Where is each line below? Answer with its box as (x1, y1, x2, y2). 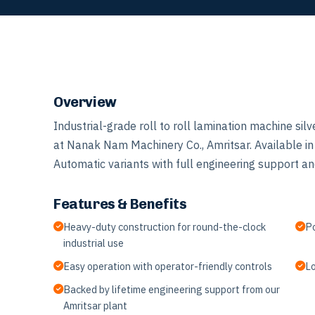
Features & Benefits (53, 195, 187, 212)
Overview (53, 93, 117, 110)
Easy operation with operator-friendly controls (63, 259, 272, 273)
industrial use (63, 236, 124, 250)
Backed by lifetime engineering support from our (63, 282, 280, 296)
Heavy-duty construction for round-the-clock (63, 219, 266, 233)
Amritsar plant (63, 298, 127, 312)
